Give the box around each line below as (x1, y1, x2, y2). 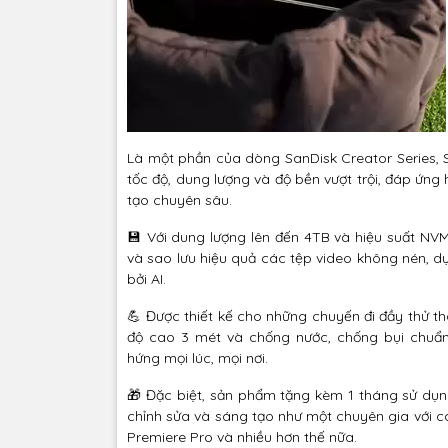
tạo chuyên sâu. (127, 191, 232, 210)
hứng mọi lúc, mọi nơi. (127, 349, 268, 368)
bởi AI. (127, 270, 166, 289)
